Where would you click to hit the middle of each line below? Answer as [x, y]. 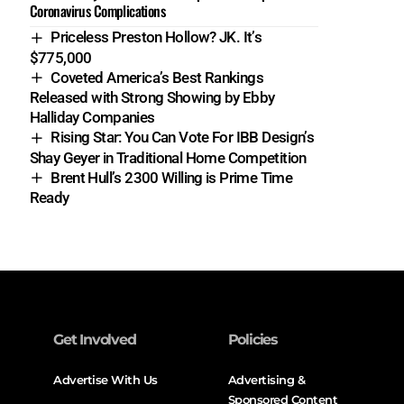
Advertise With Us [106, 380]
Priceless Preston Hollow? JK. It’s [156, 37]
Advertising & [266, 380]
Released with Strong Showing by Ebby [152, 98]
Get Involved [95, 340]
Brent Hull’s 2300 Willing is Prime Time [172, 177]
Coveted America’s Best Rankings [157, 77]
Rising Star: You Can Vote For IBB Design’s [183, 138]
